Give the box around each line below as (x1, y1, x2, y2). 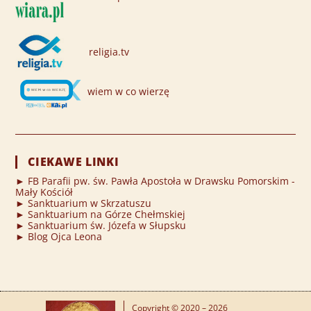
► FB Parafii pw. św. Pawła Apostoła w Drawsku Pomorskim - (15, 174, 296, 187)
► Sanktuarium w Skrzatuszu (15, 196, 152, 210)
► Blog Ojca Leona (15, 229, 103, 243)
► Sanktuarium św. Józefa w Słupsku (15, 218, 187, 232)
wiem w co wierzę (85, 85, 170, 99)
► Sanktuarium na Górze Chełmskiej (15, 207, 186, 221)
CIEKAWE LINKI (28, 153, 119, 169)
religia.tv (64, 44, 130, 58)
